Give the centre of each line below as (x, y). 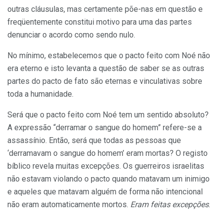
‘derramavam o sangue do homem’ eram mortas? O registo (108, 153)
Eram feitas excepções (169, 205)
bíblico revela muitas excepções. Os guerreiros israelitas (106, 166)
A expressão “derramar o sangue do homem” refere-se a (105, 128)
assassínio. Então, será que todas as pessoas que (94, 141)
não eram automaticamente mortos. (69, 205)
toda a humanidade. (40, 94)
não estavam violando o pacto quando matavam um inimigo (109, 179)
